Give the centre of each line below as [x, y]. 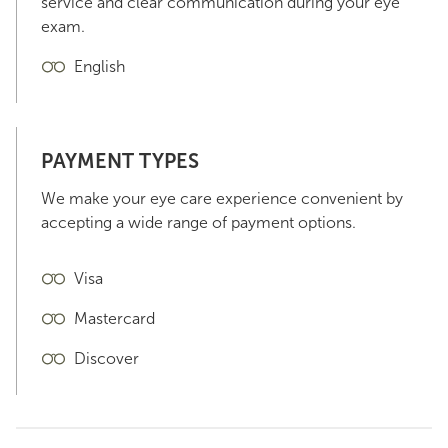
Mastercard [114, 318]
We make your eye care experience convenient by [222, 198]
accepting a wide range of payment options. [198, 222]
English [99, 66]
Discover [106, 358]
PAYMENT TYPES [120, 161]
